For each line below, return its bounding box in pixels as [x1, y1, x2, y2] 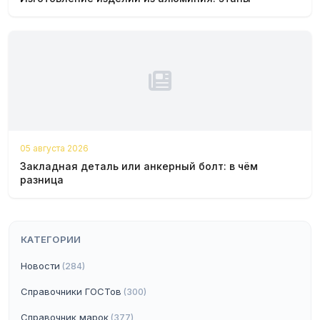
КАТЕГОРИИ [21, 234, 81, 245]
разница [20, 174, 64, 186]
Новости [21, 260, 60, 271]
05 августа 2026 [20, 143, 89, 154]
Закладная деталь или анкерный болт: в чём [20, 160, 258, 172]
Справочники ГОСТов [21, 286, 121, 297]
